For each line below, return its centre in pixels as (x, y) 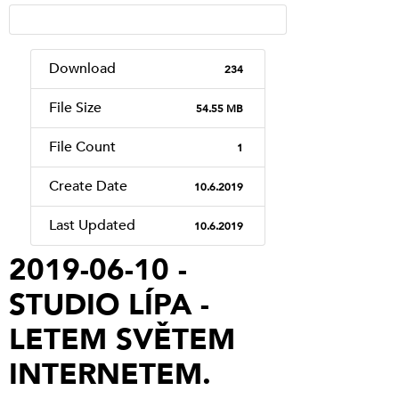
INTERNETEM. (110, 375)
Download (82, 69)
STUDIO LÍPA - (109, 305)
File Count (82, 147)
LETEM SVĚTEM (122, 340)
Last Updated (92, 226)
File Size (75, 108)
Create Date (88, 187)
